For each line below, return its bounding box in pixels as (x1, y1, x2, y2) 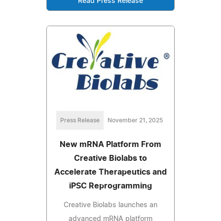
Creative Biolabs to (74, 154, 147, 163)
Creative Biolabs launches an (64, 202, 157, 209)
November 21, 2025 (108, 117, 163, 124)
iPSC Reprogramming (69, 182, 152, 190)
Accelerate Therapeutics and (54, 168, 167, 177)
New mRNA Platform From (60, 141, 161, 149)
